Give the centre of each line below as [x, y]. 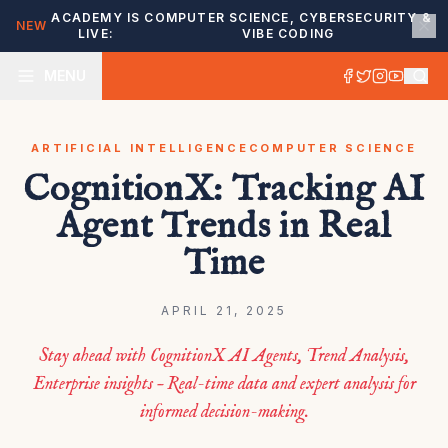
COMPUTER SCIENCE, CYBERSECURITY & [288, 17]
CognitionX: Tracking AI [224, 190]
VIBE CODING [288, 33]
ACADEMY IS [96, 17]
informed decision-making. [224, 412]
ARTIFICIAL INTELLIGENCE [140, 148]
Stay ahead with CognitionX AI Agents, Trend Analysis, [224, 356]
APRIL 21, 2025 [224, 310]
